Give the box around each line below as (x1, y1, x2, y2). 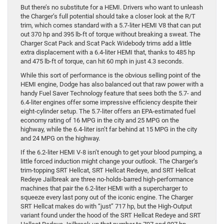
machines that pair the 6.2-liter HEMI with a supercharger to (20, 184, 187, 192)
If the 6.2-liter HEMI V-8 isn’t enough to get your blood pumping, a (20, 148, 202, 156)
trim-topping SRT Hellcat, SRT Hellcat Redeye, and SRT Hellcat (20, 166, 195, 174)
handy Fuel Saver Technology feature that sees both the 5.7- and (20, 89, 201, 97)
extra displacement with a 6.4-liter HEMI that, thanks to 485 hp (20, 48, 195, 56)
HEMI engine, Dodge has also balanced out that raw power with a (20, 80, 203, 88)
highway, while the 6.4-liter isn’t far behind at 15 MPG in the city (20, 125, 197, 133)
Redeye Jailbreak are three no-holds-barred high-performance (20, 175, 193, 183)
